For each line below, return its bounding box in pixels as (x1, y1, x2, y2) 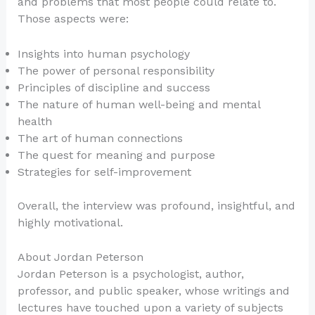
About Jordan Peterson (17, 250, 143, 264)
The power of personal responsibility (17, 63, 214, 77)
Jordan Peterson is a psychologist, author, (17, 267, 244, 281)
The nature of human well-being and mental (17, 97, 260, 111)
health (17, 114, 52, 128)
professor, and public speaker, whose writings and (17, 284, 290, 298)
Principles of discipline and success (17, 80, 210, 94)
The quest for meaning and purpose (17, 148, 215, 162)
